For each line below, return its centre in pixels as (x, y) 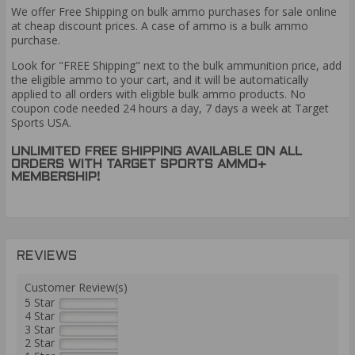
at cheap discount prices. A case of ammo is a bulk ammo (160, 25)
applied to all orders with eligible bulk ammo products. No (158, 94)
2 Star (40, 342)
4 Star (40, 315)
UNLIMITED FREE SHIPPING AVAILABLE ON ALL (157, 152)
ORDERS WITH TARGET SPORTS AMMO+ (139, 165)
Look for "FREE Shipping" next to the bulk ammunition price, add (176, 65)
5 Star (40, 302)
